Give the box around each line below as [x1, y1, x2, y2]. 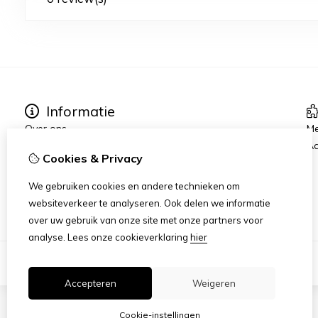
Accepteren [64, 278, 116, 289]
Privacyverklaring [25, 190, 104, 203]
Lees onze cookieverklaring [65, 231, 190, 243]
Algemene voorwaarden [25, 172, 139, 186]
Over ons [25, 121, 67, 135]
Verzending [25, 155, 78, 169]
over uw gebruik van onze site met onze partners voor [28, 214, 263, 226]
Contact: [25, 138, 65, 152]
